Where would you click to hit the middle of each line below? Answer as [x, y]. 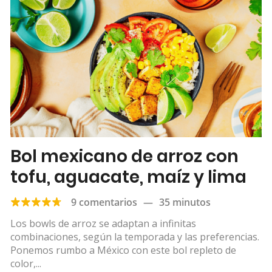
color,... [26, 263]
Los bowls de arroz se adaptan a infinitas [103, 223]
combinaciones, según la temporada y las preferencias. [135, 236]
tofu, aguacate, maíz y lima [128, 177]
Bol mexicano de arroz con [124, 156]
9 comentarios [104, 202]
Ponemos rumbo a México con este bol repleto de [123, 250]
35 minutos [185, 202]
